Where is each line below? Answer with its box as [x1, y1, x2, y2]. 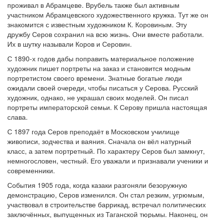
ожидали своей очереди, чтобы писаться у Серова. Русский [7, 83, 200, 92]
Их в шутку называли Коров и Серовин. [7, 39, 132, 49]
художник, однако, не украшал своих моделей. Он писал [7, 92, 188, 102]
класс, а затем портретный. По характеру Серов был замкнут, [7, 146, 205, 156]
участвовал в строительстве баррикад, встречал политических [7, 200, 206, 209]
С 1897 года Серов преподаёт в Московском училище [7, 127, 180, 136]
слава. [7, 112, 28, 122]
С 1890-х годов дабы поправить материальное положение [7, 54, 194, 63]
